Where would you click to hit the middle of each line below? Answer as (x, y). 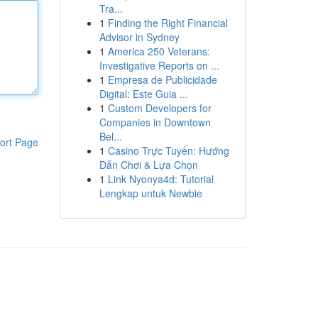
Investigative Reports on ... (159, 65)
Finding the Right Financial (168, 23)
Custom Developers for (159, 108)
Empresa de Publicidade (162, 79)
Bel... (110, 136)
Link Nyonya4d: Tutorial (160, 179)
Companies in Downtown (155, 122)
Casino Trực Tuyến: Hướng (168, 150)
